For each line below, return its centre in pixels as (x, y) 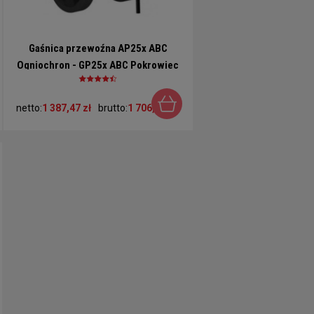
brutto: (112, 108)
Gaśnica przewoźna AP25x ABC (98, 49)
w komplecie (98, 82)
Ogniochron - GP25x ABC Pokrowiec (98, 66)
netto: (29, 108)
